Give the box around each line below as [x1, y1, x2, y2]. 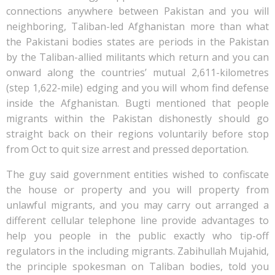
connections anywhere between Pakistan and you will [6, 4, 269, 18]
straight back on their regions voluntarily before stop [6, 127, 269, 141]
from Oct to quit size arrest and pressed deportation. [6, 142, 249, 156]
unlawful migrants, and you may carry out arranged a [6, 198, 269, 212]
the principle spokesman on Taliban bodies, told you [6, 260, 269, 273]
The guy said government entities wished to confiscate [6, 168, 269, 181]
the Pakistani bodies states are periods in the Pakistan [6, 35, 269, 48]
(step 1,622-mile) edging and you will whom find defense [6, 81, 269, 95]
